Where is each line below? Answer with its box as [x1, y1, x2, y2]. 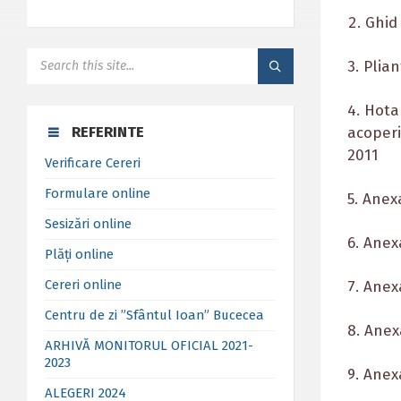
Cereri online [45, 277, 122, 293]
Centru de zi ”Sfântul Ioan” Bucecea [45, 307, 264, 323]
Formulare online [45, 185, 150, 201]
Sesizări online [45, 216, 132, 232]
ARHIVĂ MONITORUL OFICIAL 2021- [45, 337, 253, 354]
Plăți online [45, 246, 114, 262]
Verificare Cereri [45, 155, 141, 171]
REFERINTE [72, 123, 144, 141]
